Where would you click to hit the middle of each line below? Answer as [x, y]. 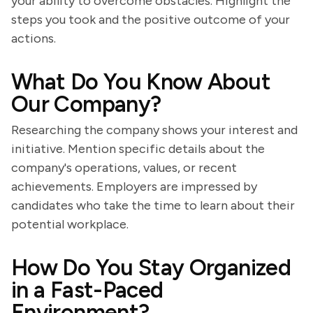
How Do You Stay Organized [151, 268]
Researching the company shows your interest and [154, 130]
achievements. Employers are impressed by [134, 187]
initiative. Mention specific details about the [138, 149]
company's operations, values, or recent [124, 168]
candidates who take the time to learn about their [153, 205]
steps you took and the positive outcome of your [151, 20]
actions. [34, 38]
